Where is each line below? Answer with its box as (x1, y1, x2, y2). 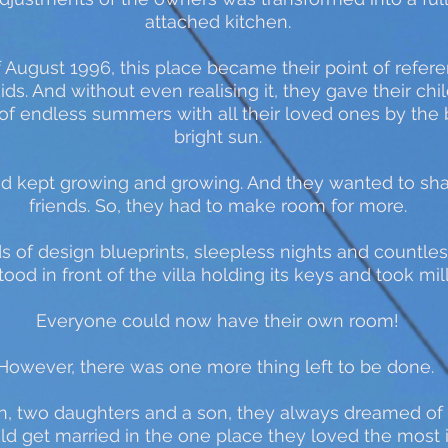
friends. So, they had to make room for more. (28, 195, 407, 216)
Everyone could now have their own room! (36, 310, 400, 331)
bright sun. (173, 126, 262, 147)
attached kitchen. (144, 11, 291, 32)
